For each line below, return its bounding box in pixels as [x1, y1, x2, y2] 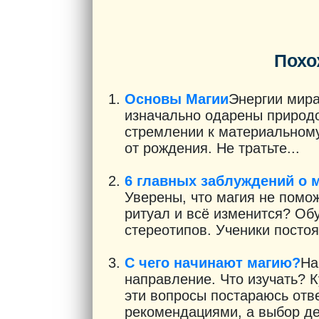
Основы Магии [125, 91, 229, 107]
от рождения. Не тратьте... [125, 140, 300, 156]
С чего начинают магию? [125, 255, 300, 271]
